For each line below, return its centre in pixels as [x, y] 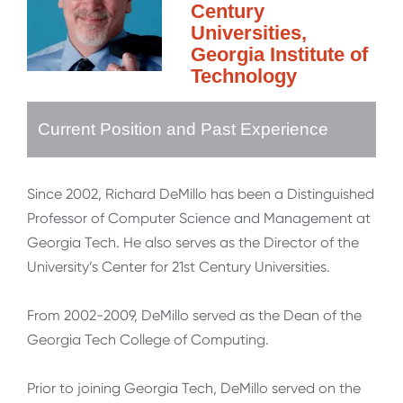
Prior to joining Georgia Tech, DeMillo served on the [194, 389]
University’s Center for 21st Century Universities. [179, 267]
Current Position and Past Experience [183, 130]
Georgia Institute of [279, 55]
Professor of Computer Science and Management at [199, 219]
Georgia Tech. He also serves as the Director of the [193, 243]
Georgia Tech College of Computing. [148, 340]
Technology [244, 76]
